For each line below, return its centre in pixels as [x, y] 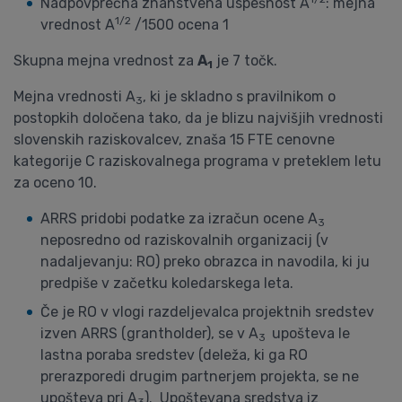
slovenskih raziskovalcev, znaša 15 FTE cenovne [174, 140]
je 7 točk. [245, 61]
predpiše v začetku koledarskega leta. [167, 283]
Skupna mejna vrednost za [105, 61]
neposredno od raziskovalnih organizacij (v [184, 240]
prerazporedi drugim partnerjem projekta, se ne [200, 376]
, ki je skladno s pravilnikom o [239, 96]
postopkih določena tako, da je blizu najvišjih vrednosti [198, 118]
